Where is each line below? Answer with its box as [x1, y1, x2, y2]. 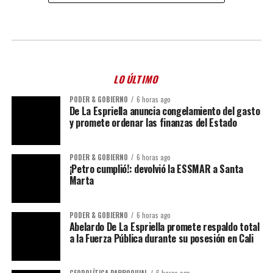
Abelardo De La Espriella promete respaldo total [69, 219, 260, 234]
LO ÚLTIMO [112, 72, 161, 87]
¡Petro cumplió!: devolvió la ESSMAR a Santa [69, 161, 243, 176]
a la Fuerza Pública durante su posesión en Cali [69, 231, 253, 246]
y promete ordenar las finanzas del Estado [69, 115, 237, 130]
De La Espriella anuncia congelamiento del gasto [69, 104, 260, 118]
